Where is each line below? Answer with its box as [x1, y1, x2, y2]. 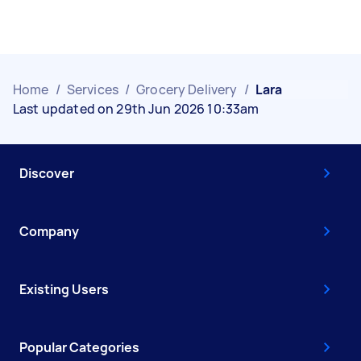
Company [19, 222, 79, 240]
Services [66, 80, 118, 98]
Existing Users [19, 280, 109, 298]
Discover [19, 164, 74, 182]
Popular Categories [19, 338, 139, 356]
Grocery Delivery [136, 80, 238, 98]
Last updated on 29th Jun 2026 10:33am [13, 99, 259, 118]
